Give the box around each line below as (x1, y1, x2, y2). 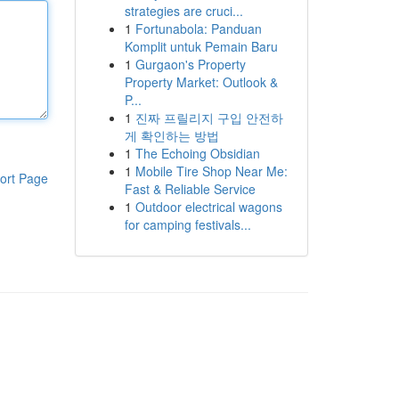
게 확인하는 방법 (124, 126, 219, 144)
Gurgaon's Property (134, 55, 246, 73)
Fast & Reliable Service (124, 180, 256, 198)
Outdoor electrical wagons (134, 198, 282, 216)
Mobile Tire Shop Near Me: (134, 162, 288, 180)
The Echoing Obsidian (134, 144, 260, 162)
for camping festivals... (124, 216, 251, 233)
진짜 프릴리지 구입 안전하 (134, 109, 283, 126)
